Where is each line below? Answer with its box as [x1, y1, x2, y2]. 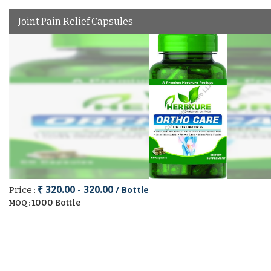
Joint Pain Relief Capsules [18, 16, 133, 27]
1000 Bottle [31, 198, 80, 208]
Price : [9, 184, 38, 195]
